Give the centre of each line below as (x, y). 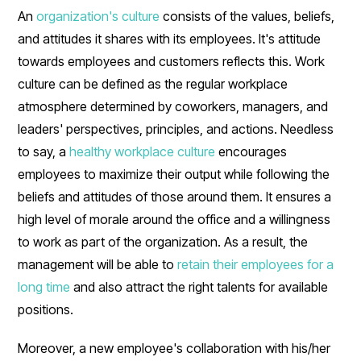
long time (44, 286)
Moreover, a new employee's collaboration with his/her (174, 348)
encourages (251, 151)
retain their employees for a (256, 264)
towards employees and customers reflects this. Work (172, 61)
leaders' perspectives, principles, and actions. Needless (176, 129)
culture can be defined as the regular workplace (153, 83)
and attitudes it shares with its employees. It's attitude (170, 38)
